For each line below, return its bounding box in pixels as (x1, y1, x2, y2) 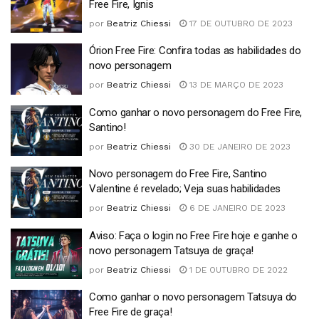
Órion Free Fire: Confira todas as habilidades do (89, 44, 301, 57)
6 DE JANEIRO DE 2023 (187, 203, 286, 213)
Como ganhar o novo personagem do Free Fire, (89, 105, 303, 119)
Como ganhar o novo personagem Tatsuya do (89, 291, 297, 303)
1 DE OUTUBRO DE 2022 (187, 264, 288, 275)
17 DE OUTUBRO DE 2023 (187, 18, 293, 28)
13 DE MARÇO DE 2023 (187, 80, 283, 90)
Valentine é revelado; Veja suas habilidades (89, 182, 281, 195)
